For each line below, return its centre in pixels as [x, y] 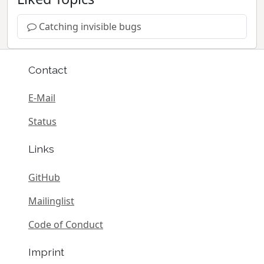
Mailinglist [51, 201]
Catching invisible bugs [90, 26]
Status [42, 122]
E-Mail [42, 98]
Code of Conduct [66, 224]
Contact [48, 70]
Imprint [46, 252]
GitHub [44, 177]
